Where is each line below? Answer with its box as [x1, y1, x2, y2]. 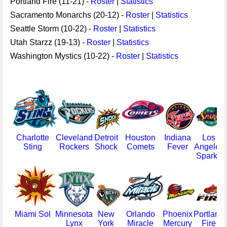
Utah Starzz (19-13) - [10, 38, 87, 47]
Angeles [194, 142, 224, 151]
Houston [125, 133, 156, 142]
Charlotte [16, 133, 49, 142]
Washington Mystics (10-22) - [10, 52, 116, 60]
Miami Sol [14, 210, 51, 218]
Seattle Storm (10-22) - [10, 24, 93, 33]
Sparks [196, 152, 221, 160]
